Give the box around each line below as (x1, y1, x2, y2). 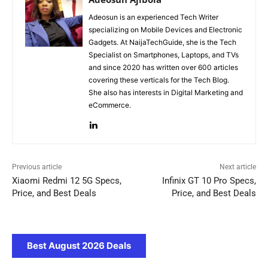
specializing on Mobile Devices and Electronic (89, 25, 242, 35)
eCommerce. (89, 100, 131, 110)
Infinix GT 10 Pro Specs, (162, 175, 256, 187)
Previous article (12, 163, 62, 172)
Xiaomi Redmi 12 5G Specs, (12, 175, 121, 187)
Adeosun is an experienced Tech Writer (89, 13, 218, 22)
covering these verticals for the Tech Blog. (89, 75, 229, 85)
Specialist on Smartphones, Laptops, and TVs (89, 50, 239, 60)
